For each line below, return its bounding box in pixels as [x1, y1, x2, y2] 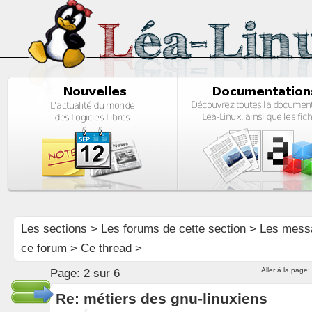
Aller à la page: [261, 266, 311, 274]
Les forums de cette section [100, 222, 246, 235]
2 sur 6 [83, 267, 120, 280]
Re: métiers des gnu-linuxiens [55, 290, 267, 306]
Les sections [20, 222, 87, 235]
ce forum [20, 242, 67, 255]
